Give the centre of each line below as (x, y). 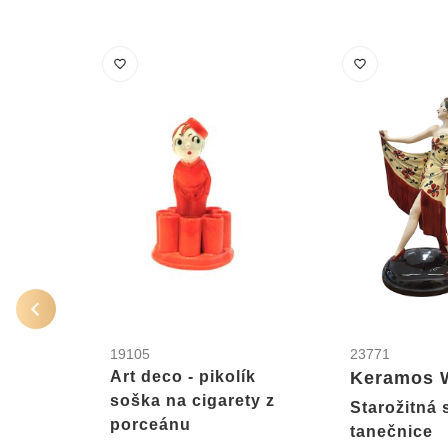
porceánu (150, 425)
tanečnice (391, 432)
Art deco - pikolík (183, 377)
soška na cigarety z (192, 401)
